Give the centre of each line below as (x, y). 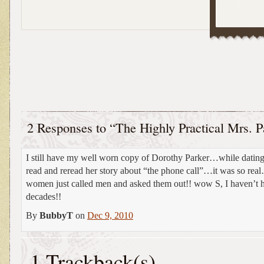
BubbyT (56, 215)
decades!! (44, 196)
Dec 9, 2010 (110, 215)
